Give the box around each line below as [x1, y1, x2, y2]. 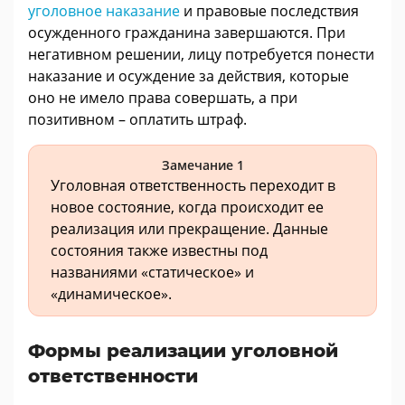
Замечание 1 [161, 155, 244, 174]
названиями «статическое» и [51, 261, 254, 282]
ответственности [28, 364, 198, 387]
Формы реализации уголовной [28, 339, 338, 362]
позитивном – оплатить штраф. [28, 108, 247, 129]
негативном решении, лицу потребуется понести [28, 43, 374, 64]
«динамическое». [51, 283, 172, 304]
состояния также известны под [51, 240, 268, 260]
